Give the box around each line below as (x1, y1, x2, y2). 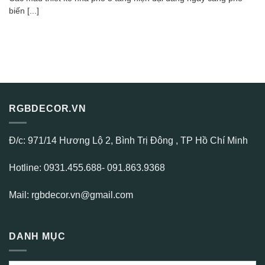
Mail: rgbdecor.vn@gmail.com (9, 189, 133, 200)
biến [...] (9, 7, 39, 16)
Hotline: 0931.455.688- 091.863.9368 (9, 163, 165, 173)
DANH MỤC (9, 231, 66, 241)
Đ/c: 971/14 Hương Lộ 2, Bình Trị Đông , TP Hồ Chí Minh (9, 135, 248, 146)
